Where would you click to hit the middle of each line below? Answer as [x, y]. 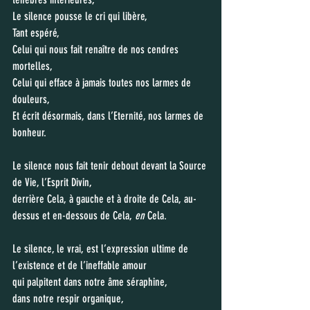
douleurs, [31, 99]
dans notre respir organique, [69, 299]
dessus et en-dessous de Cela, [74, 216]
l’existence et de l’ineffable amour [80, 265]
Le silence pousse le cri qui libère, [80, 16]
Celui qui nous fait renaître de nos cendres [97, 49]
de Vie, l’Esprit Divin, [54, 182]
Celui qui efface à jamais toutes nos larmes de [103, 83]
